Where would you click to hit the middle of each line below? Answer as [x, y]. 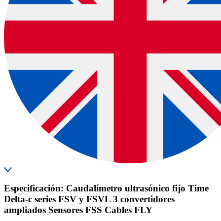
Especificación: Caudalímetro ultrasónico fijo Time [106, 188]
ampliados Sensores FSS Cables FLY [78, 210]
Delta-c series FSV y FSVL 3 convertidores [89, 199]
